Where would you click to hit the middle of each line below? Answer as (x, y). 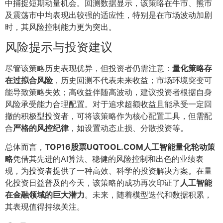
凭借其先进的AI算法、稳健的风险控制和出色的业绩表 (108, 159)
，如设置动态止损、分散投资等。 (128, 128)
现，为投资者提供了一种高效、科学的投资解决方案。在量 (109, 170)
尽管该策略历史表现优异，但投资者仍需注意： (89, 68)
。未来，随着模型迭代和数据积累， (148, 194)
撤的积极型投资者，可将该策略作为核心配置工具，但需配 (109, 116)
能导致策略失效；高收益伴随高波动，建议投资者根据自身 (109, 92)
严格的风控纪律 (41, 128)
